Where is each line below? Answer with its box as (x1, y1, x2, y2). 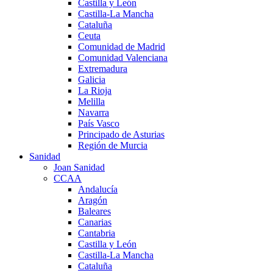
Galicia (78, 74, 105, 85)
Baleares (78, 205, 111, 216)
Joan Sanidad (54, 161, 105, 172)
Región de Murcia (78, 140, 147, 151)
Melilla (78, 96, 105, 107)
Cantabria (78, 227, 115, 238)
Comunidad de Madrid (78, 41, 165, 52)
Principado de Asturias (78, 129, 165, 140)
